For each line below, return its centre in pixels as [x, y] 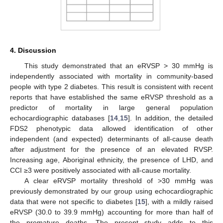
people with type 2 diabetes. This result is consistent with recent [111, 87]
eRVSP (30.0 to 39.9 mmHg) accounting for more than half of [111, 212]
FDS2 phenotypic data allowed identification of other [111, 129]
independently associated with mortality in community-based [111, 76]
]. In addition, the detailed [170, 118]
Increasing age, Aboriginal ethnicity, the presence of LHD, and [111, 160]
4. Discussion [33, 51]
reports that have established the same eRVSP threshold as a [111, 97]
